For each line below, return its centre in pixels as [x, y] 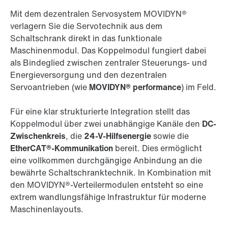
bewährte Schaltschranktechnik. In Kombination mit [111, 173]
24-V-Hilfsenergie [118, 136]
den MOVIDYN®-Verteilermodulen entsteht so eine [107, 185]
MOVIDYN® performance [135, 87]
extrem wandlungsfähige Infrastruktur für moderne [108, 197]
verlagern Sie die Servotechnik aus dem [86, 26]
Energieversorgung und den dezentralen [89, 75]
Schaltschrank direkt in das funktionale [86, 38]
